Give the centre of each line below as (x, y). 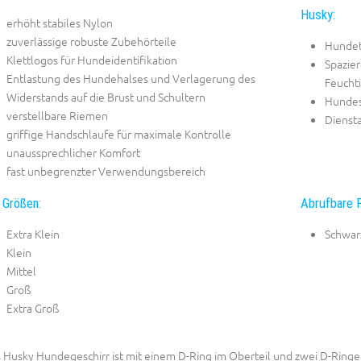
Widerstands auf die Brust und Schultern (106, 97)
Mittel (21, 271)
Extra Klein (33, 234)
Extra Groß (32, 308)
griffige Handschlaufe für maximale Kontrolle (118, 134)
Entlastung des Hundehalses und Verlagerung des (131, 79)
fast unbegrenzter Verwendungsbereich (106, 171)
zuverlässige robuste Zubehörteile (91, 41)
